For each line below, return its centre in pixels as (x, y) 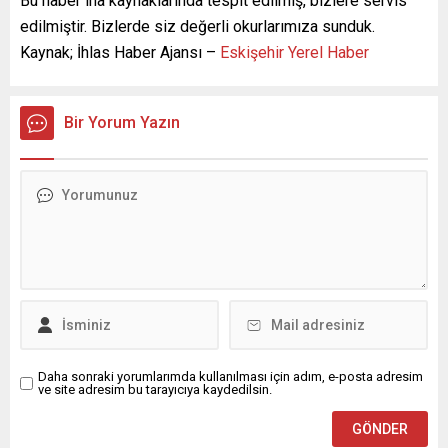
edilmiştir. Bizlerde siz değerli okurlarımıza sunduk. (197, 26)
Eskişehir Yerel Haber (294, 52)
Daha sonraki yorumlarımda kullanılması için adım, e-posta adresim (230, 376)
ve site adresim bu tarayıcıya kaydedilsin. (155, 389)
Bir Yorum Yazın (122, 122)
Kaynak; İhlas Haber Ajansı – (120, 52)
